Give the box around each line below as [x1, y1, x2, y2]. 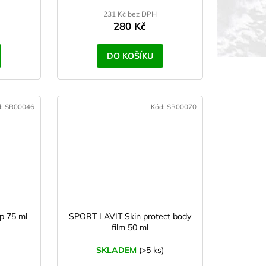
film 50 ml [111, 222, 148, 233]
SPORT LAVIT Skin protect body [68, 211, 191, 222]
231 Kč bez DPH [103, 9, 157, 19]
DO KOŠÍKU [106, 50, 153, 62]
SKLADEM [96, 245, 139, 256]
